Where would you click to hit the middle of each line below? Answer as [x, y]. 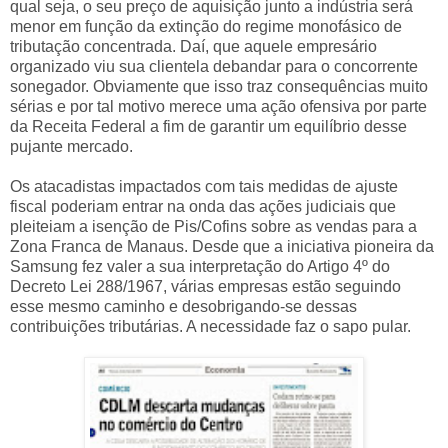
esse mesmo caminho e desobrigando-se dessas [183, 306]
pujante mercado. [71, 146]
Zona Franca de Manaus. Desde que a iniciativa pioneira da [222, 246]
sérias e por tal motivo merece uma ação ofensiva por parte [218, 106]
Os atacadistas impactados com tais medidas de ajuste [204, 186]
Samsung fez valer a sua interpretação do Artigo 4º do [200, 266]
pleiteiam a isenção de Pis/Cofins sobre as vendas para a [213, 226]
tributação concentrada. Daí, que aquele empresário [193, 46]
